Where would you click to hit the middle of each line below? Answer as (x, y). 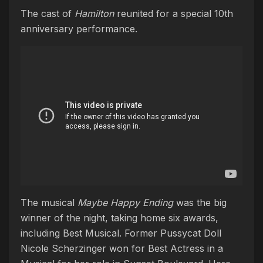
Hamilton (94, 14)
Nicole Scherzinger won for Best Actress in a (122, 248)
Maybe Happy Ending (125, 202)
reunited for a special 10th (173, 14)
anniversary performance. (79, 29)
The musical (49, 202)
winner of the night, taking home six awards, (119, 218)
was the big (200, 202)
